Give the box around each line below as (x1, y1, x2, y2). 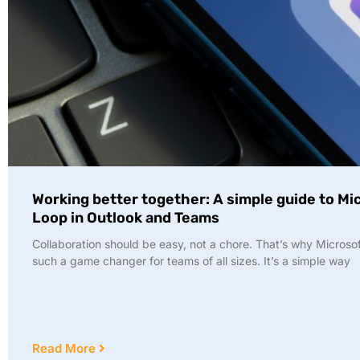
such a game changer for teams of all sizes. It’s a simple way (32, 253, 350, 268)
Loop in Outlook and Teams (32, 208, 219, 227)
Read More (32, 340, 99, 356)
